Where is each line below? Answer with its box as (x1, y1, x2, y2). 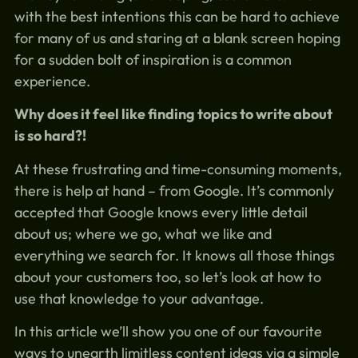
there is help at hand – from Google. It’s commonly (14, 181, 334, 200)
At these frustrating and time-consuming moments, (14, 159, 342, 178)
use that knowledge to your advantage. (14, 288, 264, 308)
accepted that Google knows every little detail (14, 202, 308, 221)
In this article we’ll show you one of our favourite (14, 322, 322, 341)
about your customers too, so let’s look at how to (14, 267, 321, 286)
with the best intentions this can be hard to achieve (14, 6, 340, 26)
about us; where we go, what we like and (14, 224, 272, 243)
